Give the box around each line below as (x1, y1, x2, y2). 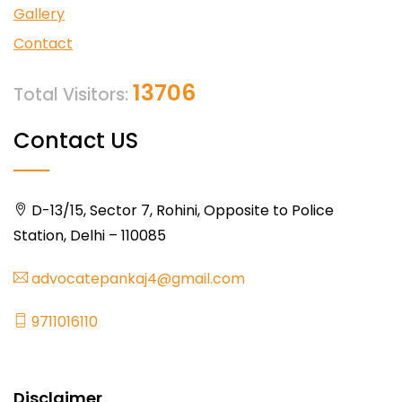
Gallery (13, 4, 65, 25)
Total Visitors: (13, 82, 133, 107)
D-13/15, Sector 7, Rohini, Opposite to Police (28, 199, 334, 221)
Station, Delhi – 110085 (13, 224, 166, 246)
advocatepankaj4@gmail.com (28, 267, 245, 289)
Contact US (13, 125, 138, 155)
